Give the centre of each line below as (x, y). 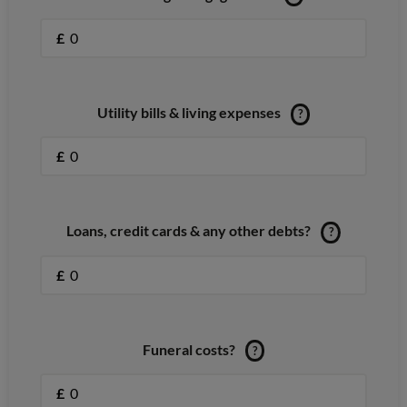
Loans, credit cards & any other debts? (189, 231)
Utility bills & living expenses (189, 113)
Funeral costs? (189, 349)
